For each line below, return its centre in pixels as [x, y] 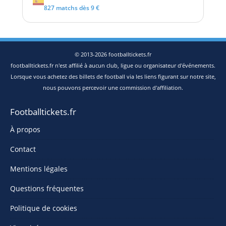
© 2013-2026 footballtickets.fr [113, 54]
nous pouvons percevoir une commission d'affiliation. [113, 88]
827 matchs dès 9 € [72, 8]
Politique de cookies [44, 208]
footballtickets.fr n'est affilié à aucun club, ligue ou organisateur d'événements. [113, 65]
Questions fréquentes [47, 188]
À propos [25, 129]
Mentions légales [39, 169]
